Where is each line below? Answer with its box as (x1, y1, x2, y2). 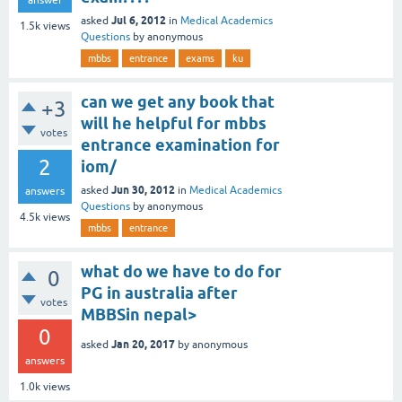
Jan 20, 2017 (111, 336, 175, 351)
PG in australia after (81, 283, 238, 302)
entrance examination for (81, 135, 280, 154)
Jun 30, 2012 (111, 182, 175, 197)
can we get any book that (81, 92, 275, 111)
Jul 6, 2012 (111, 13, 166, 27)
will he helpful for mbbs (81, 113, 267, 133)
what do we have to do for (81, 261, 282, 281)
